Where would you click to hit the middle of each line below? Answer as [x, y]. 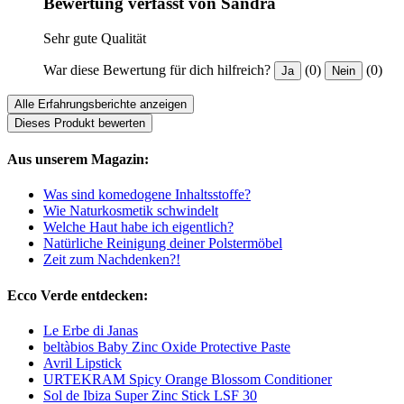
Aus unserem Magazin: [78, 160]
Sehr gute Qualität [95, 38]
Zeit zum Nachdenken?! [112, 260]
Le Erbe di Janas [91, 330]
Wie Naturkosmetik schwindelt [131, 211]
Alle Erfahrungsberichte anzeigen [101, 104]
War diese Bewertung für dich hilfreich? [157, 69]
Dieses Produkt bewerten [80, 123]
